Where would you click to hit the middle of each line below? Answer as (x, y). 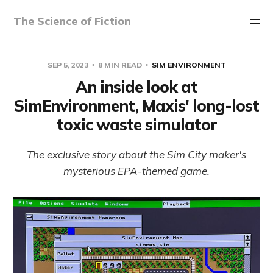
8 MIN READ (120, 65)
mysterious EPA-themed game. (136, 171)
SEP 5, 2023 (69, 65)
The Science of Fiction (73, 21)
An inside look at (136, 87)
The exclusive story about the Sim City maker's (136, 154)
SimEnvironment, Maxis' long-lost (136, 105)
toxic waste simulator (136, 124)
